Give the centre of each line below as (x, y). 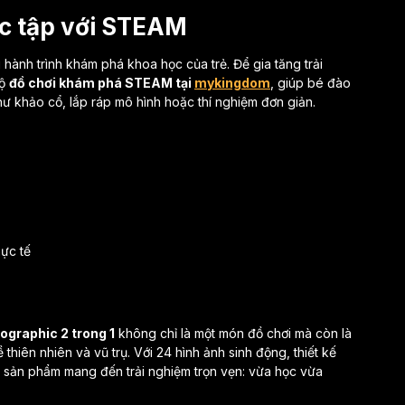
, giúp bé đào (311, 82)
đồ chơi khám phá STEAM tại (102, 82)
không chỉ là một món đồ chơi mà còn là (233, 333)
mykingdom (232, 82)
